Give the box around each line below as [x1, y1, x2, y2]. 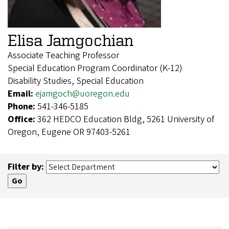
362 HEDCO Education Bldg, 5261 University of [37, 112, 214, 126]
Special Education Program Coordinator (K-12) [8, 61, 182, 75]
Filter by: [8, 160, 44, 173]
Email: [8, 87, 35, 100]
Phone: [8, 100, 37, 113]
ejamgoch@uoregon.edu [35, 87, 130, 100]
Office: [8, 112, 37, 126]
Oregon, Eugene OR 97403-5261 [8, 125, 130, 139]
